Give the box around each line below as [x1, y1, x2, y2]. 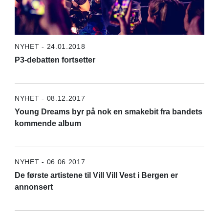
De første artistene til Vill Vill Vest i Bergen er [14, 171, 178, 179]
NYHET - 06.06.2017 [14, 157, 86, 166]
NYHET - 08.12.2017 [14, 94, 86, 102]
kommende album [14, 119, 81, 128]
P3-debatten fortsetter [14, 55, 95, 64]
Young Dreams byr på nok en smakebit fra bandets [14, 107, 202, 116]
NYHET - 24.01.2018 [14, 42, 86, 50]
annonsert [14, 182, 53, 191]
